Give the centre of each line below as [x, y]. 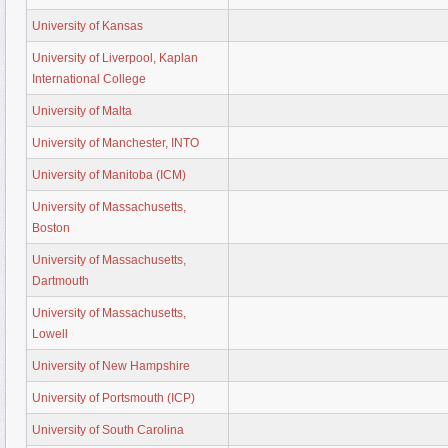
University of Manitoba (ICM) [109, 174]
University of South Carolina [108, 429]
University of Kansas [87, 25]
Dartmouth [60, 280]
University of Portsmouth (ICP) [113, 397]
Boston [51, 227]
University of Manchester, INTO [115, 142]
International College [89, 78]
